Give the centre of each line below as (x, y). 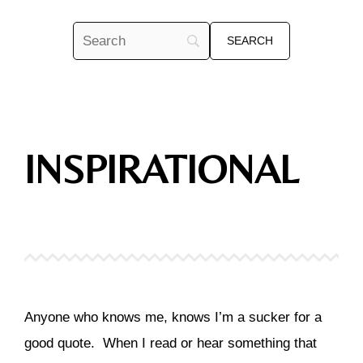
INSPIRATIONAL (161, 169)
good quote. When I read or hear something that (171, 343)
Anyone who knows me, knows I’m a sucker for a (173, 317)
